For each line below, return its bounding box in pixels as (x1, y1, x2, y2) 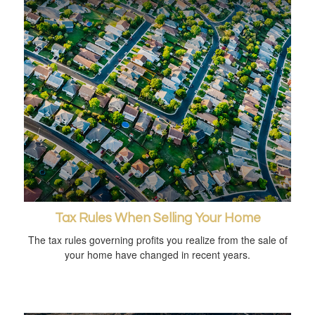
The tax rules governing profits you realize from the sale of (27, 232, 288, 247)
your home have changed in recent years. (65, 247, 250, 262)
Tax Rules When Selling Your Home (54, 211, 261, 225)
